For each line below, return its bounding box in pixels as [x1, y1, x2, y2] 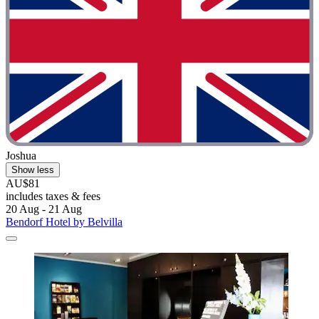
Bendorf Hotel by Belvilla [6, 215, 122, 228]
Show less [11, 164, 54, 175]
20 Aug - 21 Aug [6, 202, 82, 215]
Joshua [6, 149, 36, 162]
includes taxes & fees [6, 189, 100, 202]
